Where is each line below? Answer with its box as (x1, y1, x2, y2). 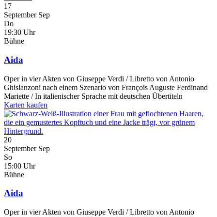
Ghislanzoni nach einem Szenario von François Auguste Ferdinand (4, 83, 208, 92)
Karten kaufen (4, 100, 47, 109)
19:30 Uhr (4, 28, 35, 37)
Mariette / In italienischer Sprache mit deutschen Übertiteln (4, 92, 183, 100)
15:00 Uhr (4, 161, 35, 170)
